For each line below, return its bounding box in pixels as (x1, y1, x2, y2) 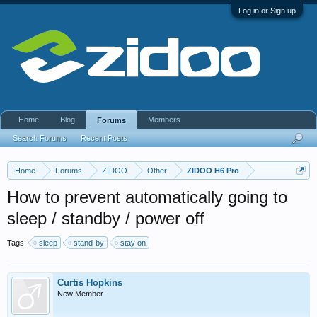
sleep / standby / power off (7, 209, 204, 228)
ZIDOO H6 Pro (187, 166, 239, 175)
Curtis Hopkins (57, 277, 122, 288)
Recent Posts (81, 134, 127, 142)
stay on (120, 238, 146, 247)
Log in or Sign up (238, 6, 296, 15)
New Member (57, 289, 103, 298)
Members (148, 115, 180, 124)
